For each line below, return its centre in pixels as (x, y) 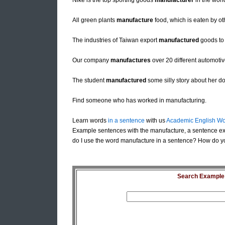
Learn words (90, 121)
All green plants (94, 20)
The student (89, 81)
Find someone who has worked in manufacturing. (139, 101)
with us (155, 121)
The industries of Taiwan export (116, 40)
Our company (91, 61)
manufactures (131, 61)
